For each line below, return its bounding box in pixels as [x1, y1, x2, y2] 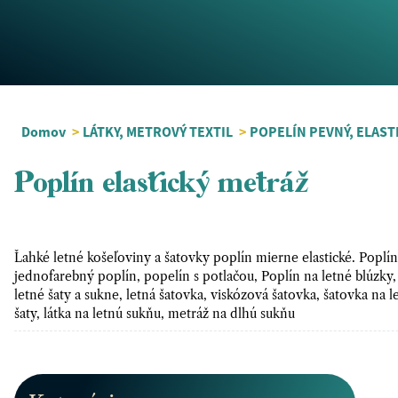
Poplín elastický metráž [14, 172, 309, 197]
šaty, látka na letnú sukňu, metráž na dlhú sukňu [14, 306, 302, 322]
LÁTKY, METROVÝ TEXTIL [83, 123, 235, 140]
